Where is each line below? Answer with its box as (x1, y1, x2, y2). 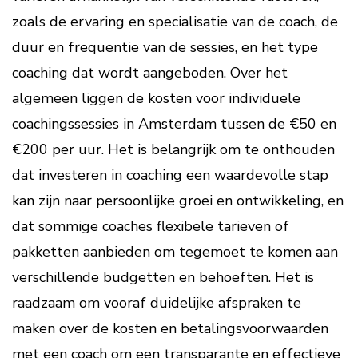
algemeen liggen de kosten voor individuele (12, 89, 300, 108)
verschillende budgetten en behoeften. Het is (12, 268, 314, 287)
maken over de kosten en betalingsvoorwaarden (12, 319, 328, 338)
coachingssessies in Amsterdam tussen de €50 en (12, 114, 336, 133)
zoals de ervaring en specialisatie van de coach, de (12, 12, 338, 31)
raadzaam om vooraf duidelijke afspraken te (12, 293, 301, 312)
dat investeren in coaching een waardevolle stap (12, 165, 328, 185)
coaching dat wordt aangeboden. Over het (12, 63, 288, 82)
